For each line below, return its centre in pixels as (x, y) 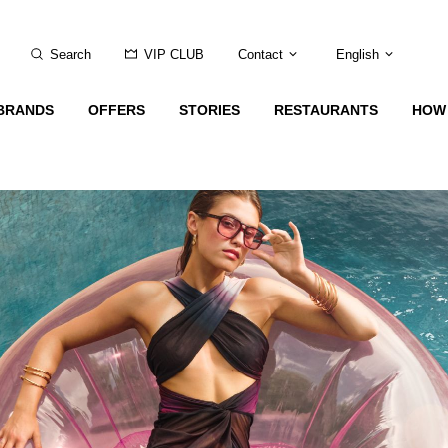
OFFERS (116, 110)
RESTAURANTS (325, 110)
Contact (260, 54)
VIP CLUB (173, 54)
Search (70, 54)
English (357, 54)
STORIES (209, 110)
